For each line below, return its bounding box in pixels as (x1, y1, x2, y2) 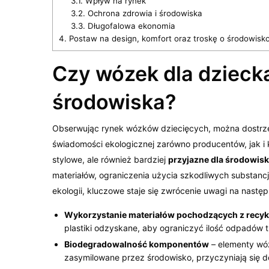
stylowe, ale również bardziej (52, 154, 169, 165)
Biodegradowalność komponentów (64, 238, 209, 249)
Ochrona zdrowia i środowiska (85, 8, 202, 18)
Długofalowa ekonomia (85, 20, 175, 31)
